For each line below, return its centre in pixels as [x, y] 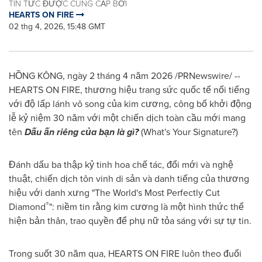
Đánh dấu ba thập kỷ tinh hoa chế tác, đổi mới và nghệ [121, 165]
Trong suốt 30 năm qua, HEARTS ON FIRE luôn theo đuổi [125, 254]
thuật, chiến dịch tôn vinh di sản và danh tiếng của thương [129, 179]
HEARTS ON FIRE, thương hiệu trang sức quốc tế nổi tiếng [129, 90]
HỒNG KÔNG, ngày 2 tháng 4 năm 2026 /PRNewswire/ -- [125, 76]
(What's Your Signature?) [189, 132]
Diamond [27, 207]
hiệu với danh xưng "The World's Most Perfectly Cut [114, 193]
